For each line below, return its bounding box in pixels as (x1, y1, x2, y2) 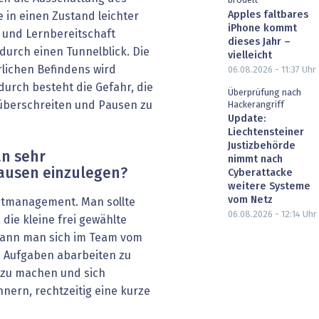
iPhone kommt (228, 23, 297, 33)
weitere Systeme (228, 182, 310, 192)
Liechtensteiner (228, 127, 304, 138)
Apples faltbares (228, 9, 308, 20)
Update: (228, 114, 266, 125)
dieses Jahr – (228, 36, 291, 47)
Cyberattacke (228, 168, 293, 179)
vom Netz (228, 195, 273, 206)
